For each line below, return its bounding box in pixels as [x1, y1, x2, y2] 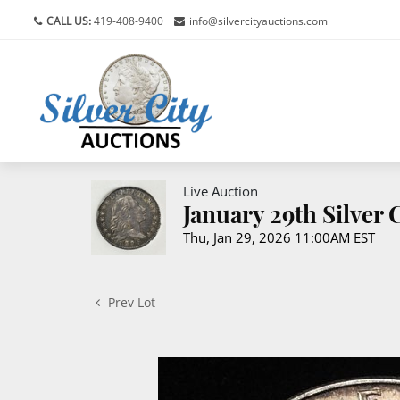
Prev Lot [104, 293, 155, 311]
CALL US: [46, 13, 91, 29]
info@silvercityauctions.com [189, 13, 328, 29]
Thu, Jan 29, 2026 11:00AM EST [183, 228, 375, 246]
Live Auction [183, 181, 258, 200]
